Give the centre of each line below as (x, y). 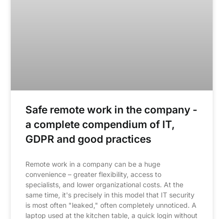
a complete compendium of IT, (100, 124)
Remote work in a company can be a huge (93, 164)
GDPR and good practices (88, 139)
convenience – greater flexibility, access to (93, 174)
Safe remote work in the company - (111, 109)
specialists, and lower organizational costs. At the (104, 184)
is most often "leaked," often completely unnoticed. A (111, 205)
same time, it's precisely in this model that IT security (110, 195)
